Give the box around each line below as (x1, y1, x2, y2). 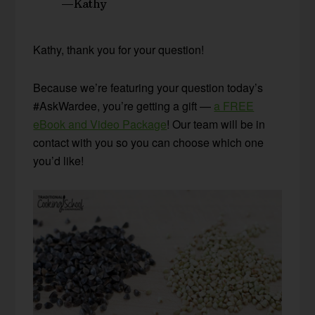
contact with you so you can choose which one (33, 134, 264, 150)
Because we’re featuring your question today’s (33, 79, 264, 96)
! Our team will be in (167, 115, 266, 132)
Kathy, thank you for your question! (33, 41, 205, 58)
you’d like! (33, 152, 84, 169)
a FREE (214, 97, 255, 114)
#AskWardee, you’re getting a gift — (33, 97, 214, 114)
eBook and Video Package (33, 115, 167, 132)
